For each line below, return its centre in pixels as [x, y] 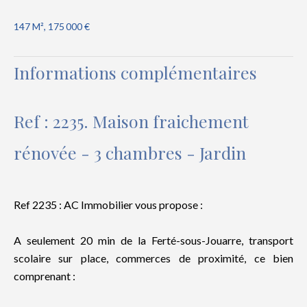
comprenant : [45, 276]
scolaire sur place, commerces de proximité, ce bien [153, 258]
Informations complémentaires [135, 72]
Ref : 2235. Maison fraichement [131, 121]
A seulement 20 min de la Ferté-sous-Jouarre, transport [153, 240]
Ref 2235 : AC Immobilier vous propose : [108, 205]
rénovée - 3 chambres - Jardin [130, 152]
